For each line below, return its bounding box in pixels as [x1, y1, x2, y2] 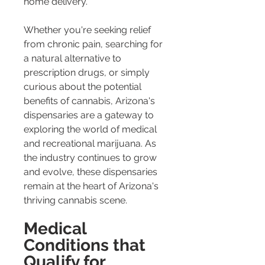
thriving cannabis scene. [24, 194, 127, 206]
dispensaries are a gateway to [24, 109, 156, 121]
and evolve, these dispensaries [24, 166, 160, 177]
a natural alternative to [24, 52, 124, 64]
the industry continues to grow [24, 151, 159, 163]
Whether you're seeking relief [24, 24, 153, 35]
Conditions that [24, 235, 150, 255]
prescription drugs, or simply [24, 66, 152, 78]
